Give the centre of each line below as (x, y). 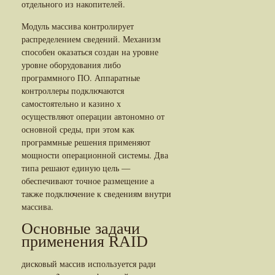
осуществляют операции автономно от (93, 116)
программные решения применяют (86, 142)
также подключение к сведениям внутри (96, 193)
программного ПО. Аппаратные (81, 77)
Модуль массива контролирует (78, 26)
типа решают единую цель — (76, 168)
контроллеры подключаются (73, 90)
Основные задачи (81, 228)
